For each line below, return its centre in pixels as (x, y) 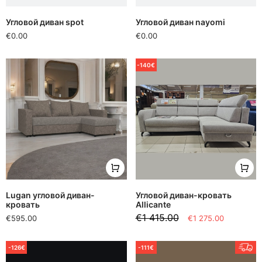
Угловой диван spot (45, 22)
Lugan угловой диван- (50, 195)
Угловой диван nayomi (180, 22)
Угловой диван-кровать (183, 195)
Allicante (153, 204)
